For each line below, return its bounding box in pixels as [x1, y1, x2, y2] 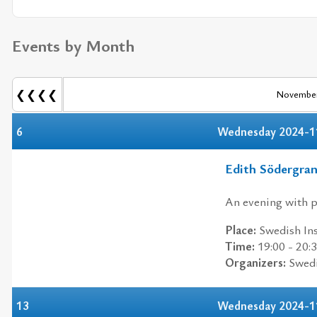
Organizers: [225, 254, 286, 271]
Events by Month [12, 34, 134, 57]
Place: [225, 221, 256, 238]
